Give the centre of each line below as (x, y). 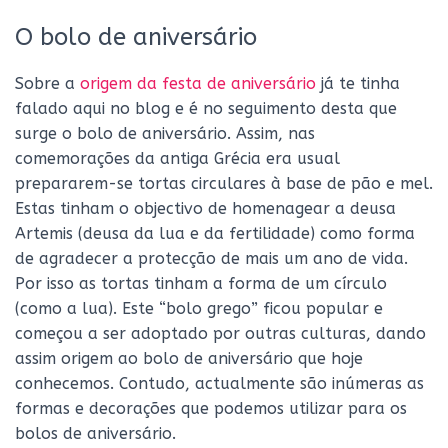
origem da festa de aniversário (198, 83)
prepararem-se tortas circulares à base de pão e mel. (224, 183)
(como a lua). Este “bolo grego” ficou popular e (199, 308)
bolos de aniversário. (95, 433)
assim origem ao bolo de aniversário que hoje (189, 358)
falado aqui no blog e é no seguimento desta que (206, 108)
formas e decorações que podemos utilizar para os (211, 408)
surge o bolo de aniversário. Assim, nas (165, 133)
